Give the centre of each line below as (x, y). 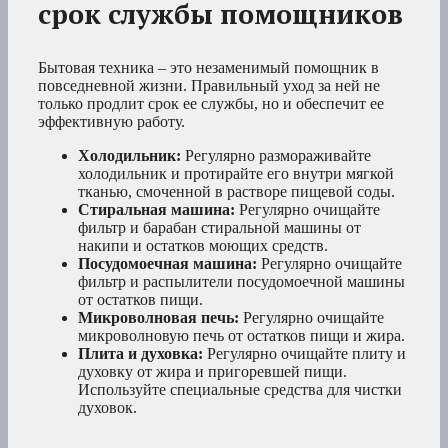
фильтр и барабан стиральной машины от (219, 228)
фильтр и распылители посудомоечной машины (241, 282)
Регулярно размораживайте (276, 156)
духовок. (107, 408)
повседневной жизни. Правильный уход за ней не (209, 86)
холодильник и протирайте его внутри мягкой (236, 174)
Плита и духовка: (140, 354)
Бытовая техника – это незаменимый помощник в (208, 68)
